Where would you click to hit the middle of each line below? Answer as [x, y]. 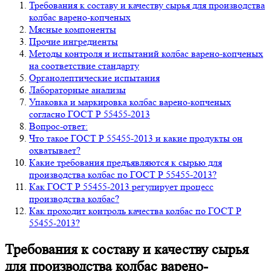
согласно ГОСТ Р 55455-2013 [90, 114]
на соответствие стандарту [84, 65]
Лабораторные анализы [77, 90]
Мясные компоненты [73, 29]
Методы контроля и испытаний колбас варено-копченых [146, 53]
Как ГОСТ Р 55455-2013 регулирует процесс [121, 186]
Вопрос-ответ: [58, 126]
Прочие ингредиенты [73, 41]
